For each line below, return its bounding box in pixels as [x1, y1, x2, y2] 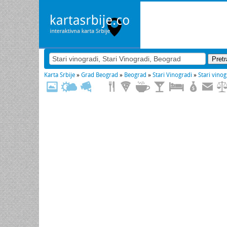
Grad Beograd [81, 71, 118, 79]
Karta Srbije [44, 71, 75, 79]
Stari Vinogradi [153, 71, 192, 79]
